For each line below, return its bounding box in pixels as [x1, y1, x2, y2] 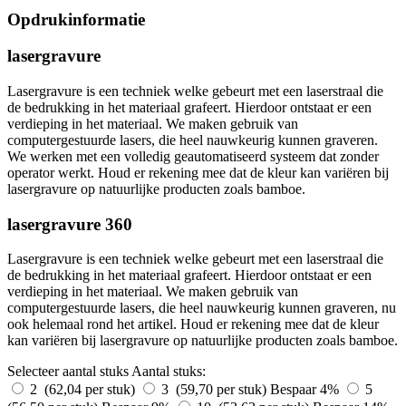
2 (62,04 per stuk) [30, 382, 139, 398]
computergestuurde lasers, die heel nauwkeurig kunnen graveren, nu [7, 300, 396, 316]
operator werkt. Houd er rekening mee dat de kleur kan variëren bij [7, 164, 389, 180]
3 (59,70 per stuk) [161, 382, 270, 398]
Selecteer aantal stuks [7, 363, 129, 380]
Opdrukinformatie [7, 9, 145, 29]
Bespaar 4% [270, 382, 343, 398]
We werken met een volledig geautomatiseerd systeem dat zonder [7, 148, 379, 164]
